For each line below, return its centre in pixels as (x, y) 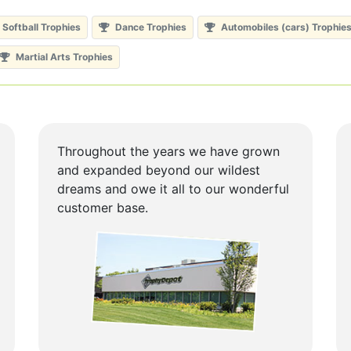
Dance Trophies (150, 27)
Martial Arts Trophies (63, 57)
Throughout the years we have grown (168, 151)
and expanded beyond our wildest (159, 170)
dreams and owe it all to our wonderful (173, 189)
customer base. (103, 208)
